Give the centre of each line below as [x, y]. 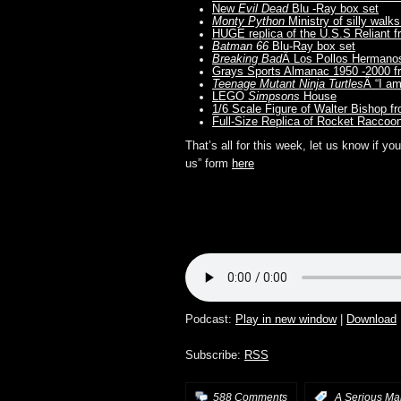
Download [371, 320]
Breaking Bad [247, 59]
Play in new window [286, 320]
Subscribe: [215, 355]
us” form [209, 164]
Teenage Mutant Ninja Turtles [288, 84]
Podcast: [210, 320]
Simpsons [274, 97]
